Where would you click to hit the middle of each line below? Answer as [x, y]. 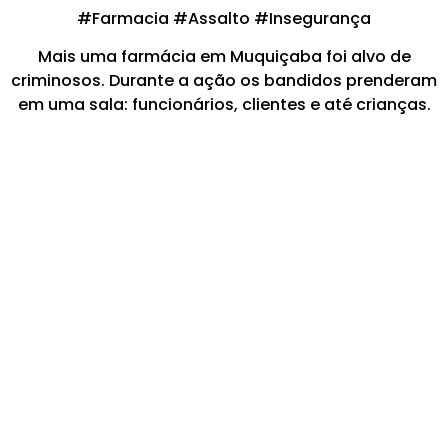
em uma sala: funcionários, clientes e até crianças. [224, 105]
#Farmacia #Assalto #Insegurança [224, 18]
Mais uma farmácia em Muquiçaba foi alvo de [224, 57]
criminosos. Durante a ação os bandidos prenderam [224, 81]
